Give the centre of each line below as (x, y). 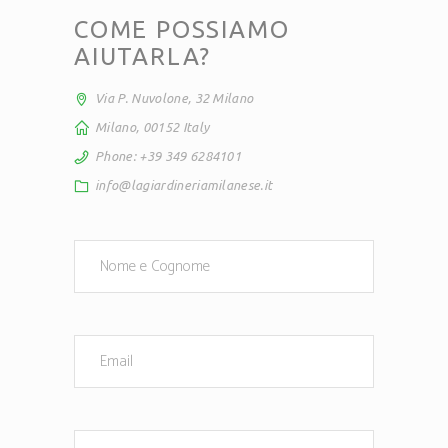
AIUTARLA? (143, 57)
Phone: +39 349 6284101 (168, 155)
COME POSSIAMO (182, 30)
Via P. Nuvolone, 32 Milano (174, 98)
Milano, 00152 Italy (152, 127)
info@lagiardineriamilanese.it (184, 184)
